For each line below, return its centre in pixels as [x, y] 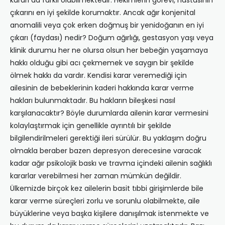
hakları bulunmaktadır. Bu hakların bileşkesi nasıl [93, 101]
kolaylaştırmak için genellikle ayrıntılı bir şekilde [91, 126]
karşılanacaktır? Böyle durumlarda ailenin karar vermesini [109, 113]
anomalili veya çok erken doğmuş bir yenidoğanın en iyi [107, 25]
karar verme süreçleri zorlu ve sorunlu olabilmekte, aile [105, 201]
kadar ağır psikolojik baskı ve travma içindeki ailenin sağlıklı [111, 163]
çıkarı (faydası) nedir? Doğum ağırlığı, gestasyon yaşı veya [112, 38]
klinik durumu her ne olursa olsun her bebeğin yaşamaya [109, 50]
